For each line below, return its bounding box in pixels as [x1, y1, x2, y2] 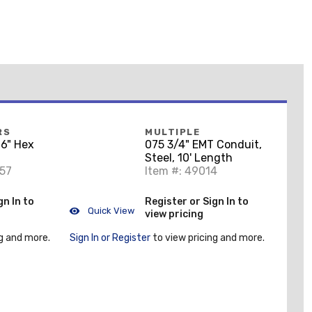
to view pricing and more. [150, 232, 265, 244]
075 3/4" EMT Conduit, [145, 138, 262, 152]
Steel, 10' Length [145, 151, 233, 165]
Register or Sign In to [145, 195, 249, 208]
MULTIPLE [145, 127, 200, 138]
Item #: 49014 [145, 164, 217, 178]
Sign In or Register [70, 232, 150, 244]
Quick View [86, 205, 134, 216]
